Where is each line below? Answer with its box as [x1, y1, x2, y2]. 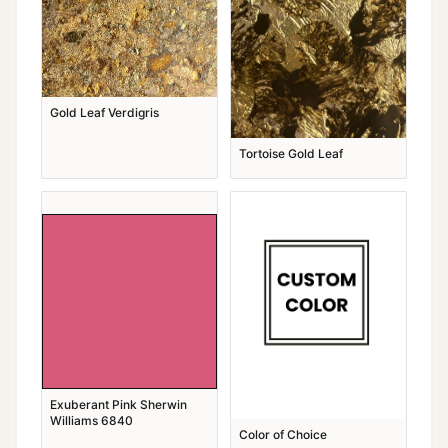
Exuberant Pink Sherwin [50, 397, 187, 413]
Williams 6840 [50, 413, 133, 429]
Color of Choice [239, 426, 327, 442]
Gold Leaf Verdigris [50, 104, 159, 120]
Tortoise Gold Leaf [239, 146, 343, 162]
